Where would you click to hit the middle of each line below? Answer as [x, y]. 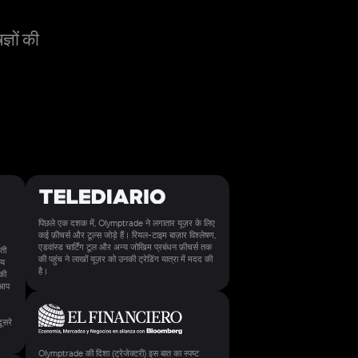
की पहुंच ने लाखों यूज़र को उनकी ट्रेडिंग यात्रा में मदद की [126, 259]
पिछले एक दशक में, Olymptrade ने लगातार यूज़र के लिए [127, 223]
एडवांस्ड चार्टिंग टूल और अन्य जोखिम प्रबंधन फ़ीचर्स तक [125, 247]
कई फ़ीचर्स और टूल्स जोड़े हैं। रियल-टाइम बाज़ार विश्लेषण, [127, 235]
